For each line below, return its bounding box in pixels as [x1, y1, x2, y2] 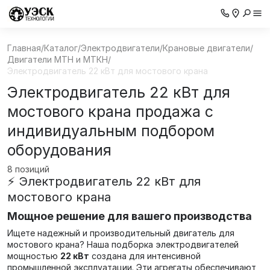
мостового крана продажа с [7, 102, 213, 121]
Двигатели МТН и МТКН [7, 54, 108, 64]
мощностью [7, 251, 60, 261]
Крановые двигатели [163, 43, 250, 53]
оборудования [7, 141, 111, 159]
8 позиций [7, 164, 49, 174]
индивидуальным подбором [7, 122, 215, 140]
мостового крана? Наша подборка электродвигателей [7, 239, 239, 250]
